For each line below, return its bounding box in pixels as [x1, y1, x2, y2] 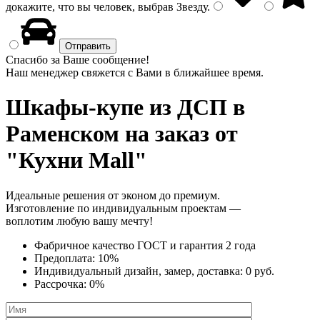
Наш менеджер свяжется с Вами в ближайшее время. [6, 66, 264, 79]
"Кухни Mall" [6, 147, 147, 174]
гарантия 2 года [179, 239, 256, 251]
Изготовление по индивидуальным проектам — [6, 201, 241, 214]
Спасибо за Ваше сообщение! [6, 54, 149, 66]
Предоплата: [34, 251, 98, 264]
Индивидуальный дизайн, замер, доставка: [34, 264, 246, 277]
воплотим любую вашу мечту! [6, 214, 153, 227]
